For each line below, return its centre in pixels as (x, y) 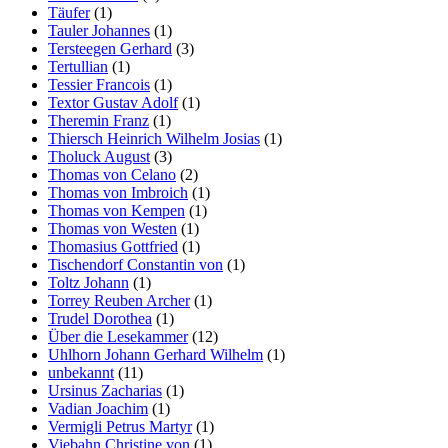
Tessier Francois (99, 84)
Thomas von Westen (112, 228)
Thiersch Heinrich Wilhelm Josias (154, 138)
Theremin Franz (98, 120)
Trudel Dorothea (100, 318)
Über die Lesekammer (118, 336)
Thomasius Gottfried (113, 246)
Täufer (69, 12)
